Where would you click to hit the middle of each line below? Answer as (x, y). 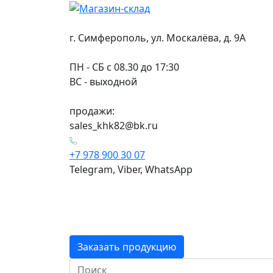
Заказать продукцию (127, 246)
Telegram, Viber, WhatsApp (131, 169)
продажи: (92, 111)
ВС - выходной (103, 81)
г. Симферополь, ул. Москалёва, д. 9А (158, 37)
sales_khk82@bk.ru (114, 125)
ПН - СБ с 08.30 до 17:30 (124, 67)
